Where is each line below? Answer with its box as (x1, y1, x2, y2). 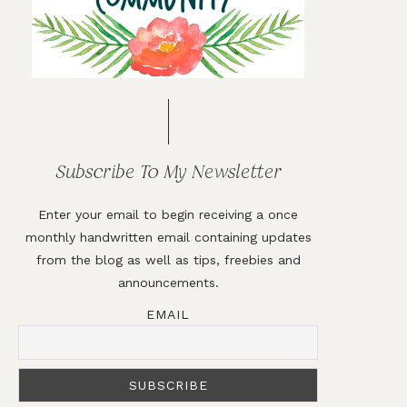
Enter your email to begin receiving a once (38, 207, 298, 222)
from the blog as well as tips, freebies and (35, 253, 301, 267)
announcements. (117, 275, 219, 290)
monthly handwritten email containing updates (25, 230, 312, 244)
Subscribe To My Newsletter (55, 160, 282, 183)
